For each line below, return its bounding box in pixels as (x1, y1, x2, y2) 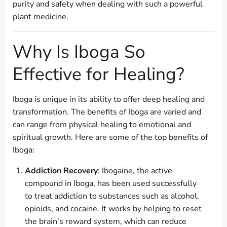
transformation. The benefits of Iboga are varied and (13, 106, 201, 118)
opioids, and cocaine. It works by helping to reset (25, 203, 202, 215)
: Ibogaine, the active (98, 165, 172, 177)
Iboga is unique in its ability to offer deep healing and (13, 94, 205, 105)
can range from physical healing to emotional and (13, 119, 191, 131)
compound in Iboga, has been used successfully (25, 178, 197, 190)
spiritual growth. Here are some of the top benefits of (13, 132, 208, 143)
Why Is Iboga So (13, 40, 145, 64)
